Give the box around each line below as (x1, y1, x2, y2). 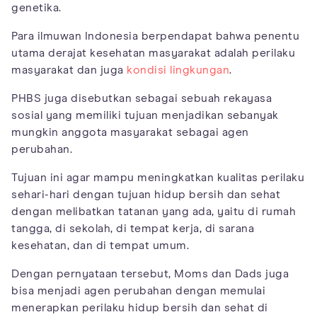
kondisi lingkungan (127, 64, 229, 76)
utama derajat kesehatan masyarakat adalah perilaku (11, 47, 295, 59)
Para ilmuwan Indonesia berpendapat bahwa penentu (11, 30, 299, 42)
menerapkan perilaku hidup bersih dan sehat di (11, 301, 268, 313)
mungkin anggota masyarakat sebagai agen (11, 126, 249, 138)
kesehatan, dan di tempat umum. (11, 239, 189, 251)
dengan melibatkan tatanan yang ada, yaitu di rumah (11, 205, 296, 217)
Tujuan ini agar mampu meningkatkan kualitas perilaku (11, 171, 304, 183)
